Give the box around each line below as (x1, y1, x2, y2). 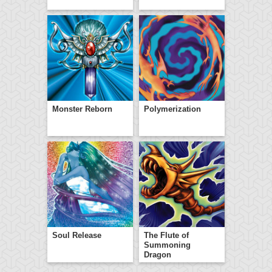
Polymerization (144, 104, 201, 114)
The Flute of (144, 231, 189, 240)
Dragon (144, 250, 171, 259)
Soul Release (52, 231, 101, 240)
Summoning (144, 240, 191, 250)
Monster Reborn (52, 104, 112, 114)
